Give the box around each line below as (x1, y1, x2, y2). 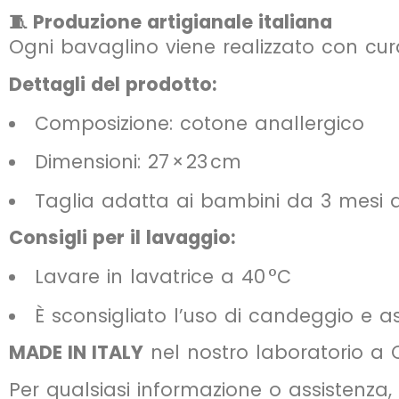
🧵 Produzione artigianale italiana (9, 8, 332, 35)
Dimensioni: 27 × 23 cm (34, 149, 241, 175)
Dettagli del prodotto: (9, 70, 216, 97)
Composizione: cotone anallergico (34, 110, 364, 136)
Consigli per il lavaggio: (9, 224, 235, 251)
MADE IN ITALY (9, 339, 143, 366)
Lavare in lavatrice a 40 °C (34, 264, 291, 290)
